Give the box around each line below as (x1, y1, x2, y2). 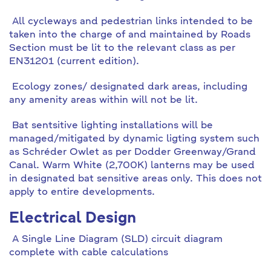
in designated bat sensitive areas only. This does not (9, 174, 262, 184)
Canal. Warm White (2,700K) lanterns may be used (9, 161, 255, 171)
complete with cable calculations (9, 248, 168, 258)
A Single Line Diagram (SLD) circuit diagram (9, 235, 223, 244)
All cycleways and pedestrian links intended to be (9, 17, 253, 27)
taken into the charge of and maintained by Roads (9, 30, 250, 40)
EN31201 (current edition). (9, 57, 139, 67)
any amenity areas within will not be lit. (9, 96, 198, 105)
